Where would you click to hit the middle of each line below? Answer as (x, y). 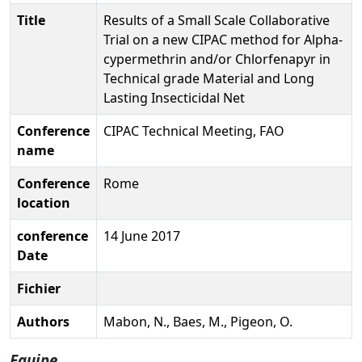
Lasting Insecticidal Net (174, 97)
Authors (43, 321)
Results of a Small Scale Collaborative (217, 20)
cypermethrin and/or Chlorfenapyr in (217, 59)
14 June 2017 (142, 236)
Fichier (39, 288)
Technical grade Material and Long (209, 78)
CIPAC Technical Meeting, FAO (194, 130)
